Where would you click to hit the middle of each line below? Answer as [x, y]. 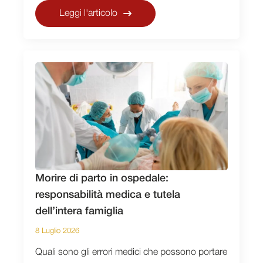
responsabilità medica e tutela [108, 195]
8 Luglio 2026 [57, 231]
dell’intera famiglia [79, 212]
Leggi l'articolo [88, 13]
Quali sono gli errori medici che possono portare [131, 253]
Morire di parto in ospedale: [102, 179]
